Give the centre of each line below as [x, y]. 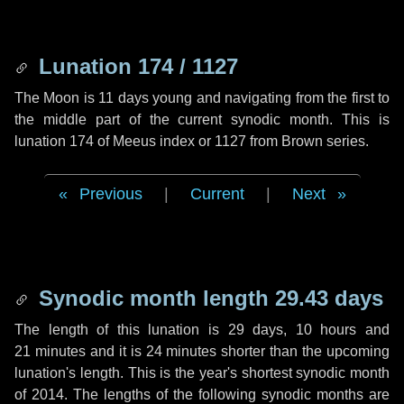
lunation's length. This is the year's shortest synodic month [202, 373]
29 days [256, 330]
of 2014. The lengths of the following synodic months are [202, 395]
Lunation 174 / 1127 [135, 66]
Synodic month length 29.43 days [208, 298]
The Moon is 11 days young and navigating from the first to [202, 98]
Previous [110, 194]
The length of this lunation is [121, 330]
